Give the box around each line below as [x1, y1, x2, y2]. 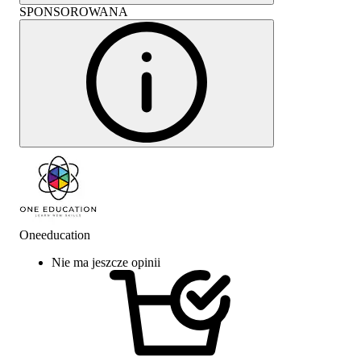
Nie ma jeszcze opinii [52, 255, 160, 269]
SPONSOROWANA [19, 4, 128, 19]
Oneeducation [19, 227, 90, 242]
